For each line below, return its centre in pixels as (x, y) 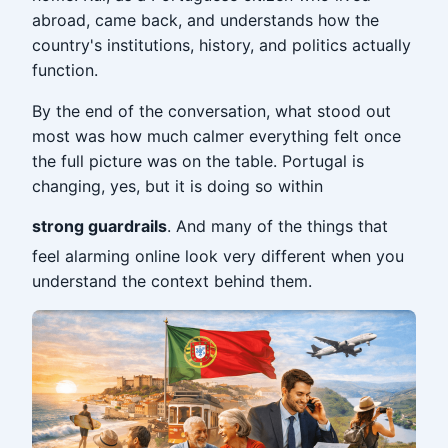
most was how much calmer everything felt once (216, 136)
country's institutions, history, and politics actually (221, 45)
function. (65, 70)
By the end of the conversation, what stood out (211, 111)
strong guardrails (99, 226)
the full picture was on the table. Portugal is (198, 161)
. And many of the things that (277, 226)
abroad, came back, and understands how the (205, 20)
